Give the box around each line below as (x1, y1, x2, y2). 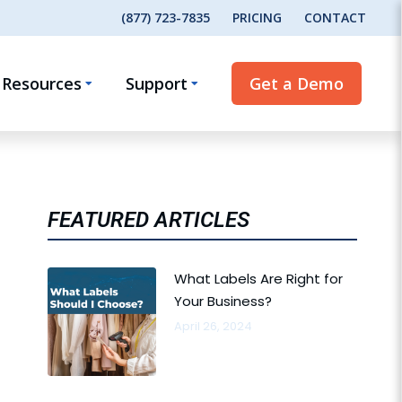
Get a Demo (249, 73, 344, 94)
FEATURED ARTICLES (47, 207, 249, 232)
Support (126, 73, 188, 94)
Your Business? (173, 292, 272, 310)
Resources (2, 73, 82, 94)
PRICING (232, 9, 282, 26)
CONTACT (304, 9, 366, 26)
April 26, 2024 (173, 318, 252, 335)
